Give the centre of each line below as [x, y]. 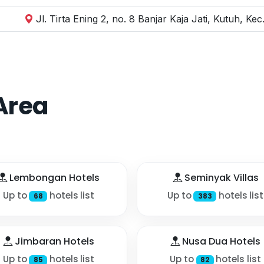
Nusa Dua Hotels [220, 242]
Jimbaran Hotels [53, 242]
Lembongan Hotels [53, 177]
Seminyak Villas [220, 177]
